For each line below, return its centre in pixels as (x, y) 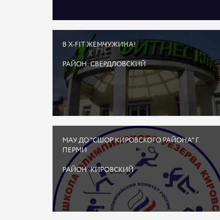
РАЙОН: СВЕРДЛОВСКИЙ (104, 64)
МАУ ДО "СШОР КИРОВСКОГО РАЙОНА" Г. (131, 140)
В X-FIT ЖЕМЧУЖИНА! (99, 45)
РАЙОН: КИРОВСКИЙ (98, 170)
